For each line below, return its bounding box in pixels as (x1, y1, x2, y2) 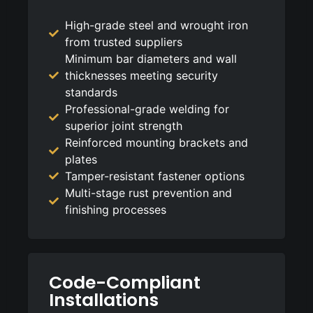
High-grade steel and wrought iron (64, 17, 248, 32)
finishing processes (64, 202, 166, 217)
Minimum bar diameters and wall (64, 51, 237, 66)
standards (64, 85, 117, 99)
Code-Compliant (49, 270, 201, 295)
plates (64, 152, 97, 166)
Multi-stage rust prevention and (64, 185, 232, 200)
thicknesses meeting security (64, 68, 218, 82)
